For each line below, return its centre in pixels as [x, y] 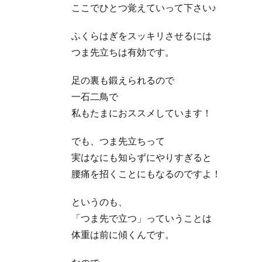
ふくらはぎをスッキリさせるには [142, 35]
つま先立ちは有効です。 [123, 51]
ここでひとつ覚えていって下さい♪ [144, 7]
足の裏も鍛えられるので [123, 80]
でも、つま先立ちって [118, 140]
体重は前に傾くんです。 [123, 234]
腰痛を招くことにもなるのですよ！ [146, 173]
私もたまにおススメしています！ [142, 112]
